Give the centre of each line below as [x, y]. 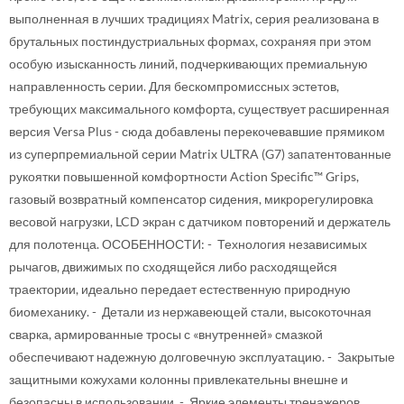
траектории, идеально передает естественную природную [180, 289]
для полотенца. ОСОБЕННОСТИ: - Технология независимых [188, 244]
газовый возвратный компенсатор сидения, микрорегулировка [191, 199]
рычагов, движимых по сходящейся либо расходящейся [173, 266]
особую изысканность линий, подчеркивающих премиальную [188, 64]
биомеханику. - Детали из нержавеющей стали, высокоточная [190, 312]
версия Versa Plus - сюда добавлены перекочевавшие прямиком [197, 131]
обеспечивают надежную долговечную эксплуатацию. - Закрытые [202, 357]
